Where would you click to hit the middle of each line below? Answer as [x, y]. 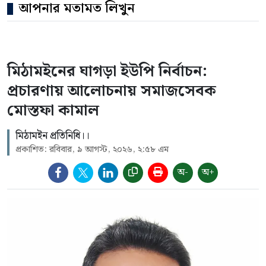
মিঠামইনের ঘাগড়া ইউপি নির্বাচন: [107, 72]
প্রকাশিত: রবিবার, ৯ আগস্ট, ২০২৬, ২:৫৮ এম [92, 150]
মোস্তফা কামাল [53, 111]
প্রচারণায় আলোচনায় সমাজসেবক [112, 91]
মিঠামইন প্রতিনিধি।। [53, 136]
